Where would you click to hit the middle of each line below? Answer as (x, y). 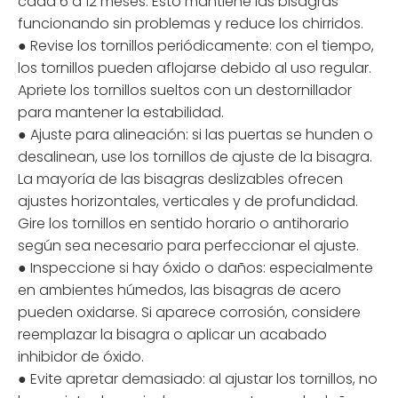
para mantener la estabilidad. (121, 113)
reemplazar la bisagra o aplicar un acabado (172, 335)
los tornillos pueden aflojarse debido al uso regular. (195, 68)
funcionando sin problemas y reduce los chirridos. (191, 24)
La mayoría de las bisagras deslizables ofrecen (180, 179)
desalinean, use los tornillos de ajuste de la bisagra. (195, 157)
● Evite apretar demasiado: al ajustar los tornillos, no (198, 379)
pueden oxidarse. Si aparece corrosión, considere (189, 313)
